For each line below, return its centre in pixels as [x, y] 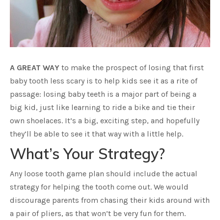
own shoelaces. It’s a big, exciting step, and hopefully [105, 121]
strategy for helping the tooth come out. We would [99, 187]
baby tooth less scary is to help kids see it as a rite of [104, 81]
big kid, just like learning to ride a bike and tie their [102, 107]
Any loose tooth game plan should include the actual [104, 174]
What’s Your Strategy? [87, 154]
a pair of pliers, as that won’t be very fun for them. [98, 213]
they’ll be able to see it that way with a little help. [96, 134]
